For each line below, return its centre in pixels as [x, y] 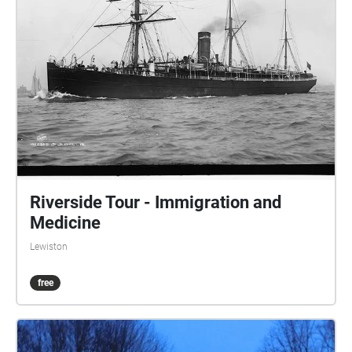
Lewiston [49, 247]
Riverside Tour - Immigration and [156, 202]
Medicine [65, 223]
